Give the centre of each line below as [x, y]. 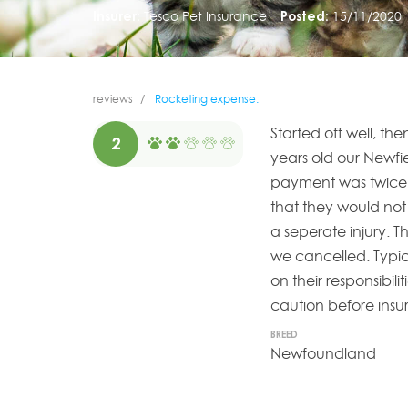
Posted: [304, 15]
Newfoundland [323, 353]
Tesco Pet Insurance [205, 15]
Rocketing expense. [205, 99]
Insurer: [117, 15]
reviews [113, 99]
